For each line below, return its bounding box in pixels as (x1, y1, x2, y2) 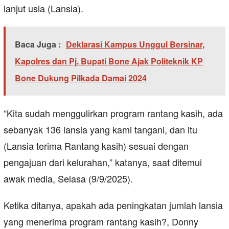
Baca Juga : (15, 38, 61, 51)
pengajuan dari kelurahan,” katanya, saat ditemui (4, 155, 202, 169)
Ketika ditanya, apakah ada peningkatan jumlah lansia (4, 198, 223, 212)
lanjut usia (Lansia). (4, 2, 83, 15)
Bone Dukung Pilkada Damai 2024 (15, 72, 147, 84)
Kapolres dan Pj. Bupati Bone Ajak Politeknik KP (15, 55, 203, 67)
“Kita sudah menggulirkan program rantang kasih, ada (4, 106, 223, 120)
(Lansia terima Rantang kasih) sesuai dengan (4, 139, 189, 153)
